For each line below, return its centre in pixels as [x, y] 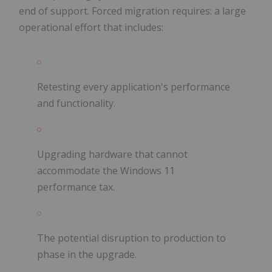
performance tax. [76, 187]
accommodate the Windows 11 [106, 170]
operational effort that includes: [91, 27]
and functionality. [76, 103]
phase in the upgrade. [87, 254]
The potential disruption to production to [131, 238]
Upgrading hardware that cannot [112, 154]
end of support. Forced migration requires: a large [132, 11]
